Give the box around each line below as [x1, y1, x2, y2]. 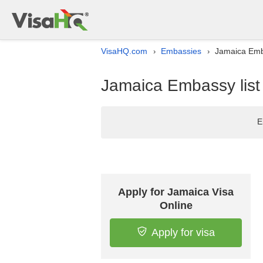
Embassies [161, 46, 201, 56]
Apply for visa [151, 227, 215, 238]
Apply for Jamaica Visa [118, 186, 234, 198]
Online [159, 200, 193, 211]
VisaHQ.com [101, 46, 147, 56]
